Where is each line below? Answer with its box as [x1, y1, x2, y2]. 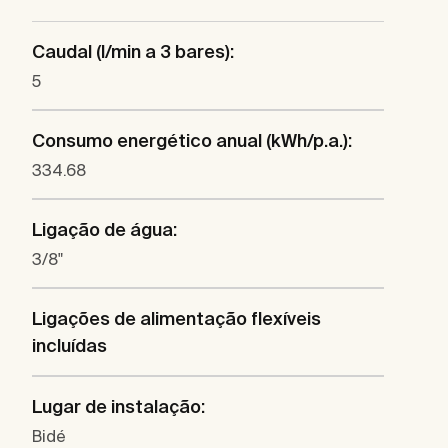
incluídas [32, 335, 107, 357]
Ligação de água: [32, 219, 177, 241]
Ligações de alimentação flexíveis [32, 308, 321, 330]
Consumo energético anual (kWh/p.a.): [32, 130, 352, 152]
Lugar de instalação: [32, 396, 205, 418]
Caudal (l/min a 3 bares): [32, 41, 234, 63]
